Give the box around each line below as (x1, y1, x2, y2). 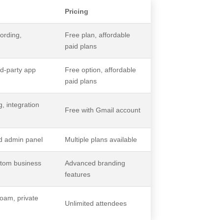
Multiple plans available (65, 135, 137, 143)
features (65, 170, 91, 178)
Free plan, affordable (65, 30, 131, 39)
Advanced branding (65, 159, 126, 167)
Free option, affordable (65, 65, 137, 74)
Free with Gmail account (65, 106, 141, 114)
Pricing (65, 7, 89, 15)
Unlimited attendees (65, 199, 127, 207)
